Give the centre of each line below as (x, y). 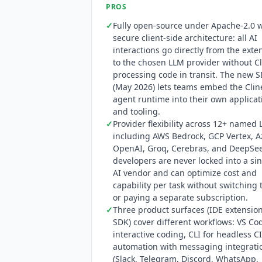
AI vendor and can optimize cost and (185, 173)
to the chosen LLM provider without (184, 62)
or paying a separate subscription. (180, 197)
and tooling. (137, 111)
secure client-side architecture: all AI (185, 37)
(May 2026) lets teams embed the (179, 87)
